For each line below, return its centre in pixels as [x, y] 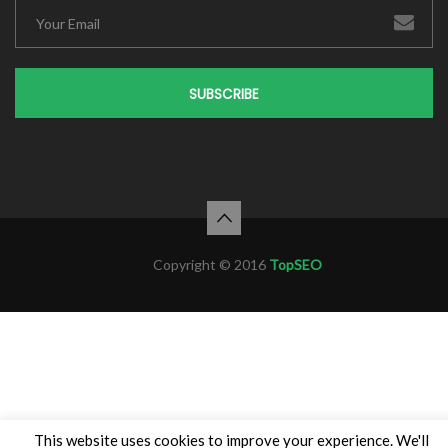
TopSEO [295, 264]
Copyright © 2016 [210, 264]
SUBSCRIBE [224, 94]
